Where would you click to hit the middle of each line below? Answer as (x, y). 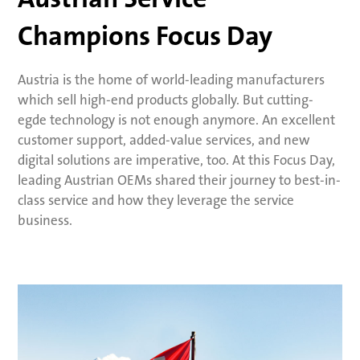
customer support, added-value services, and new (164, 140)
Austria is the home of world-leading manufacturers (172, 80)
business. (45, 220)
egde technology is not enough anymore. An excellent (177, 120)
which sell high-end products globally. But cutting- (166, 100)
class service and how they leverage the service (156, 200)
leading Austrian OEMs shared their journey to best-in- (180, 180)
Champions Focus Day (145, 37)
